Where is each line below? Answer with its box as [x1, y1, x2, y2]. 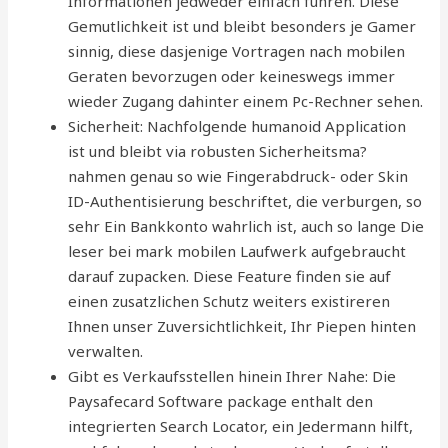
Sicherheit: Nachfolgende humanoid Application [68, 116, 407, 136]
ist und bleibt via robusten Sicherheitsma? [68, 141, 368, 161]
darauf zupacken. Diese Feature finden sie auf [68, 266, 392, 286]
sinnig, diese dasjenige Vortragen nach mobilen [68, 41, 406, 61]
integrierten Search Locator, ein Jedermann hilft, [68, 416, 414, 436]
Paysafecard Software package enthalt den [68, 391, 374, 411]
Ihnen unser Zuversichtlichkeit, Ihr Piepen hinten [68, 316, 417, 336]
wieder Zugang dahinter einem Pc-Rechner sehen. [68, 91, 424, 111]
